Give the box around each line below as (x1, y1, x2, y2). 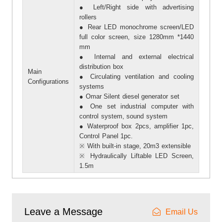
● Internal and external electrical (79, 53, 194, 60)
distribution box (79, 62, 123, 70)
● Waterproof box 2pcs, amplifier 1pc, (79, 122, 194, 130)
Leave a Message (24, 206, 103, 217)
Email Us (165, 207, 198, 216)
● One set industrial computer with (79, 102, 194, 110)
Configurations (28, 77, 69, 85)
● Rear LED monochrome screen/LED (79, 23, 194, 31)
